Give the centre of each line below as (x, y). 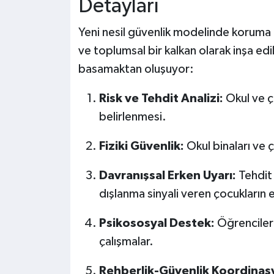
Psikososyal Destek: (157, 224)
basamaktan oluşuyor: (136, 69)
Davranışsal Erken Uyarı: (167, 176)
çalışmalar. (126, 242)
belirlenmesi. (132, 117)
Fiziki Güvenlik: (141, 146)
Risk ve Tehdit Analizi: (161, 99)
